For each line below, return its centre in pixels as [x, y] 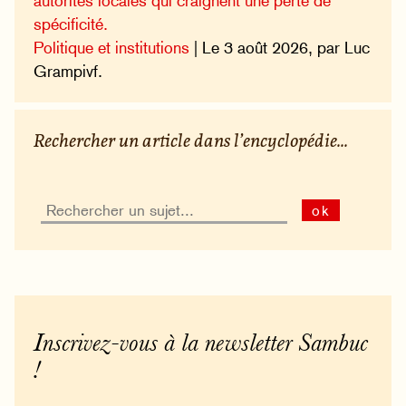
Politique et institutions [112, 47]
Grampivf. [68, 71]
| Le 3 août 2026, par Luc [280, 47]
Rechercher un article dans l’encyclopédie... [191, 140]
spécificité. [71, 24]
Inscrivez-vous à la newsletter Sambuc [201, 345]
